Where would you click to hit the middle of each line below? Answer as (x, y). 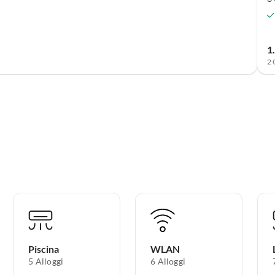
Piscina (44, 249)
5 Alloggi (46, 261)
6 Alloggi (168, 261)
